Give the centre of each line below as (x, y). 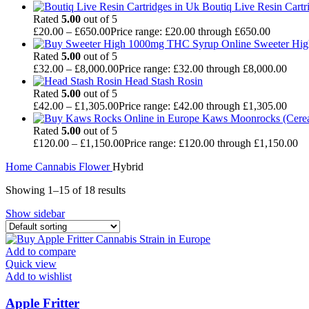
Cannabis (57, 167)
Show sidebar (35, 214)
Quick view (31, 264)
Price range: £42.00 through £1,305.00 (203, 106)
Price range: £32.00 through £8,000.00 (203, 69)
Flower (96, 167)
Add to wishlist (39, 277)
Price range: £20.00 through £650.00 (190, 32)
